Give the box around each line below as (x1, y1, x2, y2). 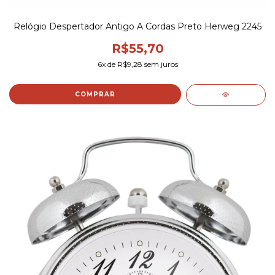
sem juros (142, 59, 178, 69)
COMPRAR (74, 90, 115, 98)
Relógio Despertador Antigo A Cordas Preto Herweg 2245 (14, 20, 261, 32)
